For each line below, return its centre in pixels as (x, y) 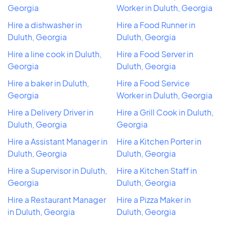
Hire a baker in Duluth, (48, 83)
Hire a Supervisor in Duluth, (57, 170)
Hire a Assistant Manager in (58, 141)
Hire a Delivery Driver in (50, 112)
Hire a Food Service (153, 83)
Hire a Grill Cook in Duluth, (165, 112)
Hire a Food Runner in (156, 25)
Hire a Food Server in (155, 54)
